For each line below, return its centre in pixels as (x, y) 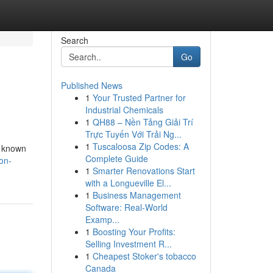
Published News (91, 85)
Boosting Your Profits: (134, 232)
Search (74, 40)
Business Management (136, 195)
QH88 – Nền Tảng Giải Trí (143, 122)
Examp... (102, 219)
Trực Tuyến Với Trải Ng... (133, 134)
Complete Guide (116, 158)
